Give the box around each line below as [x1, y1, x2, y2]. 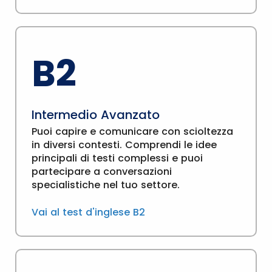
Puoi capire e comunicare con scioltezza [32, 124, 233, 138]
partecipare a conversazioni [32, 165, 172, 178]
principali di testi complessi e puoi [32, 151, 203, 165]
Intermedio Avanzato [32, 106, 160, 123]
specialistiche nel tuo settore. [32, 178, 180, 192]
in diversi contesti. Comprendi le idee [32, 138, 217, 152]
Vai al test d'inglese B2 [32, 205, 145, 219]
